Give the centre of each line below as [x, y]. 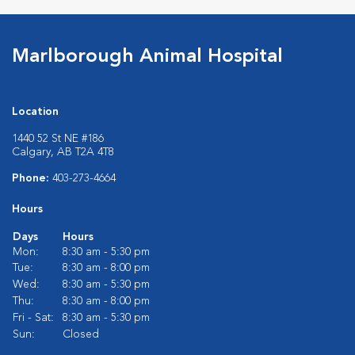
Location [35, 111]
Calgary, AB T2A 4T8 [63, 152]
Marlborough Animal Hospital [147, 57]
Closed [81, 334]
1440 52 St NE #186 [58, 138]
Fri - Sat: [33, 317]
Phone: [32, 178]
